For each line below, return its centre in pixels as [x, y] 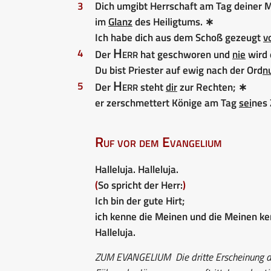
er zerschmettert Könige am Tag [167, 103]
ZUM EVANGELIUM [133, 257]
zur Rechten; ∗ [212, 87]
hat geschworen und [185, 54]
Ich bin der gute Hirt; [140, 201]
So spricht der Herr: [140, 185]
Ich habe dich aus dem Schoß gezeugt [179, 37]
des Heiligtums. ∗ [173, 21]
